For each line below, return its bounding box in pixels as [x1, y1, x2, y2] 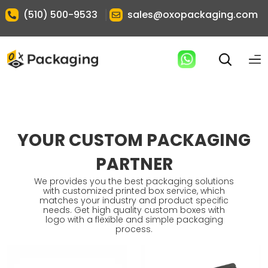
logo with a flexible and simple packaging [45, 214, 223, 226]
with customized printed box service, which [43, 185, 225, 197]
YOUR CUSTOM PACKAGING [17, 129, 251, 152]
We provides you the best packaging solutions [34, 175, 234, 187]
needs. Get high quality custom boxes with [43, 204, 225, 216]
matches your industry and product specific [39, 194, 229, 206]
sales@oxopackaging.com [127, 8, 258, 22]
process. [115, 223, 153, 235]
